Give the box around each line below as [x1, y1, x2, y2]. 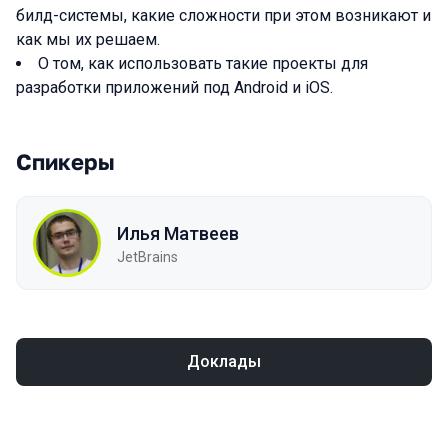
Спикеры [16, 148, 115, 175]
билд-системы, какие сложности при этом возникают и [16, 6, 431, 25]
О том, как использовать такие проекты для [38, 54, 368, 73]
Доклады [187, 352, 261, 371]
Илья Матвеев [117, 222, 239, 244]
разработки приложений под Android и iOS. [16, 78, 333, 97]
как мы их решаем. [16, 30, 160, 49]
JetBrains [117, 248, 178, 265]
